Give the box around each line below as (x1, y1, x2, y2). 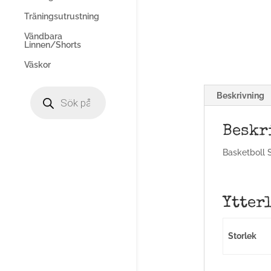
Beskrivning (216, 91, 264, 100)
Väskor (24, 60, 51, 70)
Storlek (228, 231, 257, 241)
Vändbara (24, 31, 62, 41)
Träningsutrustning (24, 11, 99, 21)
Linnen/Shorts (24, 40, 81, 50)
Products (30, 85, 66, 95)
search (30, 94, 56, 103)
